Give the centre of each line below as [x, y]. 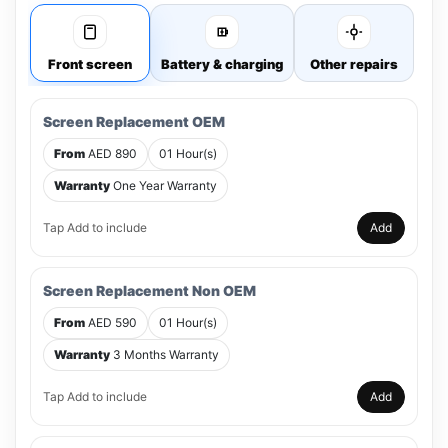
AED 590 [111, 322]
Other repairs [354, 64]
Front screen [90, 64]
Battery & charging [222, 64]
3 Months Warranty [164, 354]
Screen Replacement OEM [134, 121]
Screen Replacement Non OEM [149, 290]
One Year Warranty [163, 185]
